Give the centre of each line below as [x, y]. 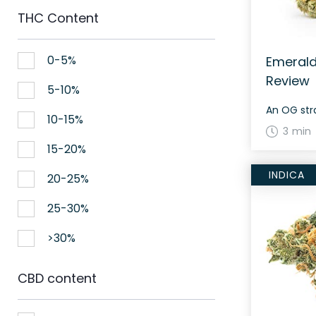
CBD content [57, 278]
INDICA [286, 175]
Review [288, 81]
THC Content [58, 18]
